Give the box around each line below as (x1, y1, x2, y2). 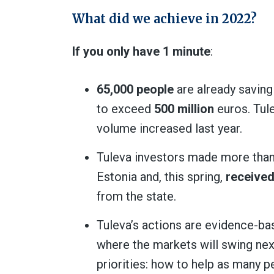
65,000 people (97, 82, 174, 97)
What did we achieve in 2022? (72, 11, 257, 26)
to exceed (97, 102, 154, 116)
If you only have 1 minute (72, 44, 210, 59)
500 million (154, 102, 214, 116)
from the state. (97, 189, 176, 204)
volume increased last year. (97, 121, 242, 136)
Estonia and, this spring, (97, 169, 226, 184)
